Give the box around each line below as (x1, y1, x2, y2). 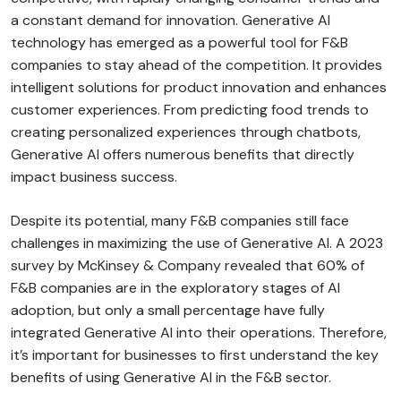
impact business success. (11, 167, 177, 186)
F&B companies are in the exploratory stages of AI (11, 278, 340, 297)
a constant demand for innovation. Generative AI (11, 11, 330, 30)
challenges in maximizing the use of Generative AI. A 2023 (11, 234, 383, 252)
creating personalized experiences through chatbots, (11, 123, 361, 141)
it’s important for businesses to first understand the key (11, 346, 379, 364)
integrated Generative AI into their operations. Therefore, (11, 323, 387, 342)
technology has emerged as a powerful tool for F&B (11, 33, 348, 52)
